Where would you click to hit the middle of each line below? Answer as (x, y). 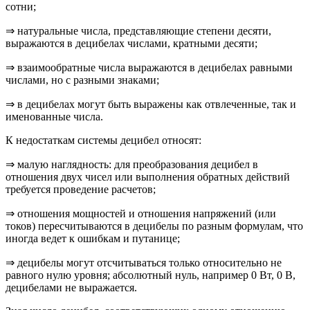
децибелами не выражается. (71, 287)
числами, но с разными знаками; (82, 80)
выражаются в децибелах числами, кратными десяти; (131, 43)
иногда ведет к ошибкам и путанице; (93, 238)
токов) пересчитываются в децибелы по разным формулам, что (154, 226)
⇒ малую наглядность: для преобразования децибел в (132, 164)
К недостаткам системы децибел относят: (103, 140)
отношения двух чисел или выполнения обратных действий (148, 176)
